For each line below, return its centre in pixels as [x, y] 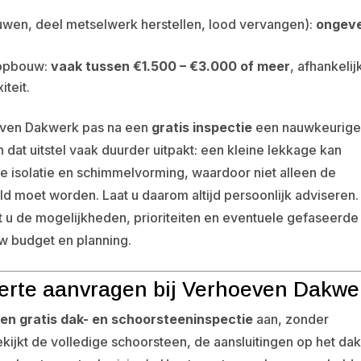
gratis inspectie [202, 127]
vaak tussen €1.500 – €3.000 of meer [171, 66]
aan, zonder [291, 319]
